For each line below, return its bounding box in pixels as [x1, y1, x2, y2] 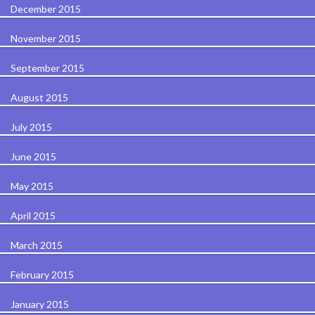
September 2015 [11, 61, 84, 74]
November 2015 [11, 32, 81, 44]
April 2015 [11, 209, 56, 221]
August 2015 [11, 91, 68, 103]
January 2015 [11, 297, 69, 310]
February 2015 [11, 268, 74, 281]
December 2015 [11, 2, 81, 15]
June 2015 [11, 150, 56, 162]
